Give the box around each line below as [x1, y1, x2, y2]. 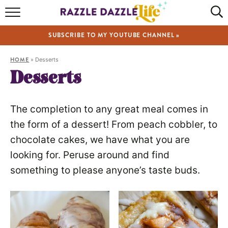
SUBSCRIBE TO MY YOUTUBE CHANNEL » [48, 31, 180, 40]
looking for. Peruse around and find [10, 149, 169, 161]
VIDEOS [98, 108, 130, 120]
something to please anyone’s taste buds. [10, 164, 200, 176]
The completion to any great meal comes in [10, 103, 208, 115]
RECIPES [96, 39, 132, 50]
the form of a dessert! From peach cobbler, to [10, 119, 217, 130]
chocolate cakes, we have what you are [10, 134, 190, 146]
